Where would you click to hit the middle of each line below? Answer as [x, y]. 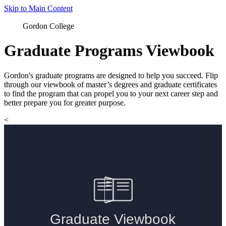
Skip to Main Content [38, 8]
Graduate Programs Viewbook [109, 51]
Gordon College [48, 26]
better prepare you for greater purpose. [65, 102]
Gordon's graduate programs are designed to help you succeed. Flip [111, 75]
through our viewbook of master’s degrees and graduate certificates [110, 84]
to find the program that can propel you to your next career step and [111, 93]
